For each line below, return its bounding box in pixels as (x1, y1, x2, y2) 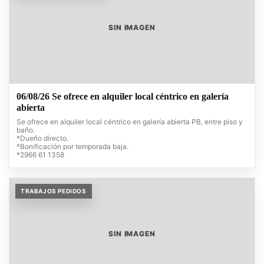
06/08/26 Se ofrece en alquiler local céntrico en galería (16, 91, 229, 102)
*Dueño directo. (16, 134, 68, 143)
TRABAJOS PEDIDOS (21, 187, 87, 195)
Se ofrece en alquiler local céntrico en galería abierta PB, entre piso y (16, 117, 243, 127)
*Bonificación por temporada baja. (16, 142, 128, 151)
